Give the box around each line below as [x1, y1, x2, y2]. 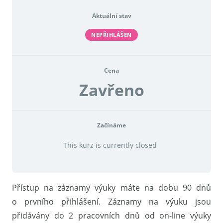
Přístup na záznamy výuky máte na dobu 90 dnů [12, 182, 211, 193]
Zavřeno [79, 79, 144, 101]
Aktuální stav [92, 11, 131, 20]
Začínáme [97, 120, 126, 129]
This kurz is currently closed [63, 140, 157, 150]
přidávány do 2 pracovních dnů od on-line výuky [12, 210, 211, 221]
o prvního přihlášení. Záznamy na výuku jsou [12, 196, 211, 207]
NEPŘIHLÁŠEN [91, 30, 132, 38]
